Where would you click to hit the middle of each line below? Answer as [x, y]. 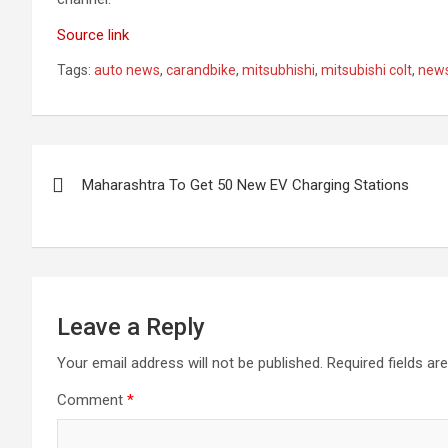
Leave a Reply [131, 327]
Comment [92, 400]
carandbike [201, 70]
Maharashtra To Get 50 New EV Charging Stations [245, 185]
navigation [105, 205]
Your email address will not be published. [190, 363]
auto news [127, 70]
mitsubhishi [278, 70]
